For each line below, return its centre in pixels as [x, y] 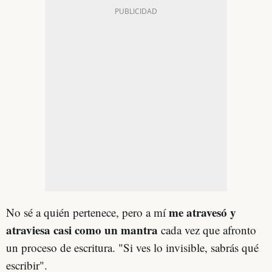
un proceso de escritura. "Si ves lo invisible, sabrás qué [132, 247]
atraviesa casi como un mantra [82, 229]
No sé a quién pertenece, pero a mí [86, 212]
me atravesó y [201, 212]
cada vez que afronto [207, 229]
